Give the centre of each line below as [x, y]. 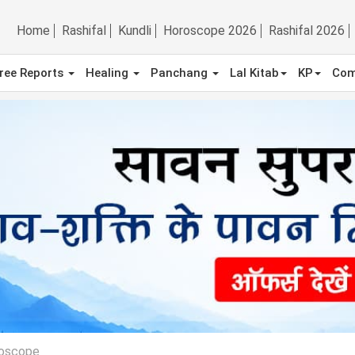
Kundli [135, 31]
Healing [109, 73]
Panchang [181, 73]
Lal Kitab [254, 73]
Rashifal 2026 [307, 31]
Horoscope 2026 [210, 31]
